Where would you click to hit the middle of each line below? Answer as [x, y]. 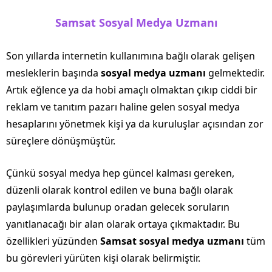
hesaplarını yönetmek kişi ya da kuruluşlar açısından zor [135, 124]
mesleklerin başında [53, 73]
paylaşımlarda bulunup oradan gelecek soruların [118, 207]
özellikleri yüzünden [52, 241]
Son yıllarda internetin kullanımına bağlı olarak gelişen [131, 56]
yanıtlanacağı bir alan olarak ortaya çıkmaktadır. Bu [123, 224]
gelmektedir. [235, 73]
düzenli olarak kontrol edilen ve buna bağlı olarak [120, 190]
